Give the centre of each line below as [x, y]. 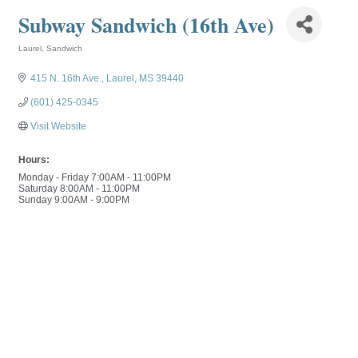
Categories [39, 60]
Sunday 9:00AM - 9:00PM [74, 200]
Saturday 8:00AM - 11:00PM [79, 189]
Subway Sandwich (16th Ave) [146, 24]
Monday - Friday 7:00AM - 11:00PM [95, 177]
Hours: [34, 160]
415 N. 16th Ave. [66, 78]
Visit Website [58, 126]
